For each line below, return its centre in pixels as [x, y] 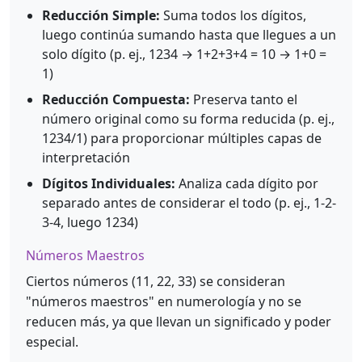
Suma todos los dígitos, [233, 16]
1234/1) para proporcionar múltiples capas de [182, 139]
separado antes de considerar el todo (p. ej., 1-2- [189, 203]
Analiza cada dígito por [247, 184]
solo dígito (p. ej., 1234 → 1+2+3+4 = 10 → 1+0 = [184, 55]
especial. [52, 342]
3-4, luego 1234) [90, 223]
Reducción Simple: [101, 16]
